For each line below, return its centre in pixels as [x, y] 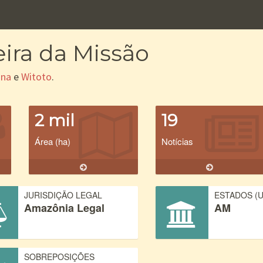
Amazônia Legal [65, 208]
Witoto [36, 77]
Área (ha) [53, 141]
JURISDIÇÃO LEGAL [63, 195]
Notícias [177, 141]
